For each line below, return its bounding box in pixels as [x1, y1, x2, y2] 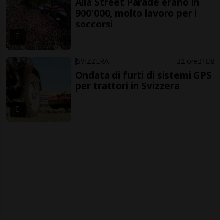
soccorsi [75, 17, 113, 31]
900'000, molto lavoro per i [75, 6, 197, 20]
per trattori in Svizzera [75, 79, 180, 92]
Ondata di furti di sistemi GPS [75, 68, 212, 82]
